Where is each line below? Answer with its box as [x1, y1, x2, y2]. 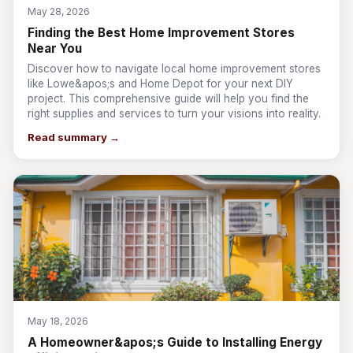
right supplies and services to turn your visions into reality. [28, 107, 321, 120]
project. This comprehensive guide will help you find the [28, 92, 309, 105]
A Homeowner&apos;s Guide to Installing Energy [28, 335, 322, 350]
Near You [28, 41, 82, 56]
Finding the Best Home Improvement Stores [28, 25, 295, 40]
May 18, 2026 [28, 315, 88, 327]
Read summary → [28, 131, 120, 143]
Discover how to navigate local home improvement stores [28, 62, 321, 75]
